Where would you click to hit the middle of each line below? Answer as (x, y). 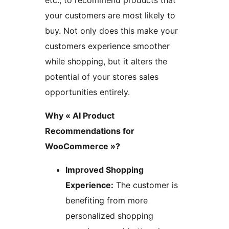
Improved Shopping (105, 170)
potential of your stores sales (102, 77)
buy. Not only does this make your (111, 31)
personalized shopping (109, 216)
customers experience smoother (107, 46)
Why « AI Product (80, 116)
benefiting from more (107, 201)
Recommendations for (90, 131)
